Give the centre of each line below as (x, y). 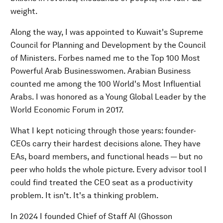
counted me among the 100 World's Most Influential (106, 84)
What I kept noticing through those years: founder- (103, 131)
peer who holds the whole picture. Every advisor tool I (109, 169)
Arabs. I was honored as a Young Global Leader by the (108, 97)
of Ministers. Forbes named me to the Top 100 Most (105, 58)
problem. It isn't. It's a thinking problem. (85, 195)
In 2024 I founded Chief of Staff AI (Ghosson (91, 216)
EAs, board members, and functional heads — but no (107, 157)
